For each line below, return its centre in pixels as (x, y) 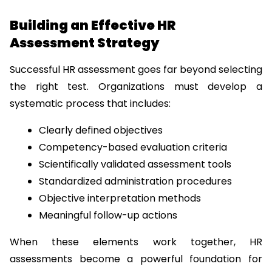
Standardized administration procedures (135, 182)
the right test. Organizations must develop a (136, 87)
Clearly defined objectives (101, 131)
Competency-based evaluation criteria (133, 148)
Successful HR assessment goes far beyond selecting (136, 70)
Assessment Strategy (84, 43)
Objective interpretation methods (120, 199)
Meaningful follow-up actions (108, 216)
